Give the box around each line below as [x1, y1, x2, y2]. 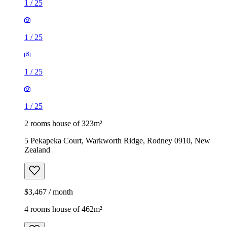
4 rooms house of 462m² [24, 204, 102, 213]
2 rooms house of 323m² [24, 119, 102, 128]
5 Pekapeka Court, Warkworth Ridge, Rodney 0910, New [24, 136, 210, 145]
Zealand [24, 145, 50, 154]
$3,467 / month [24, 187, 73, 196]
